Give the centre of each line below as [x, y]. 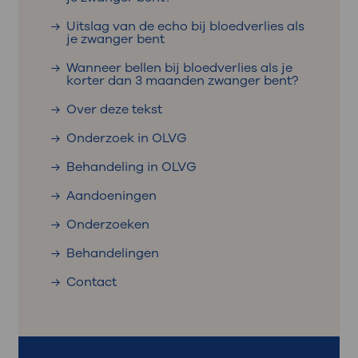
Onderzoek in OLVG [126, 138]
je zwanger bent [115, 39]
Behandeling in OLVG [131, 167]
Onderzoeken [107, 224]
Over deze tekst [114, 109]
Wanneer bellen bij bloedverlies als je [179, 68]
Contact [91, 282]
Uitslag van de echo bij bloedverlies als [185, 26]
